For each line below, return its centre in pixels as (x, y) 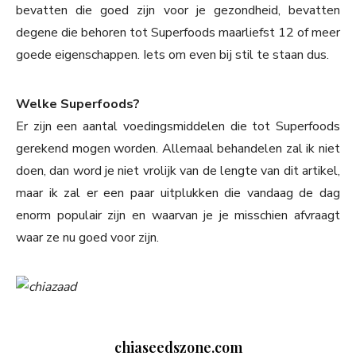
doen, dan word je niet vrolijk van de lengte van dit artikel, (178, 171)
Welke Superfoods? (78, 104)
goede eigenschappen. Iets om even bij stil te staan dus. (172, 55)
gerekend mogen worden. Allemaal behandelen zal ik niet (178, 149)
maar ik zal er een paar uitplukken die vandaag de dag (178, 193)
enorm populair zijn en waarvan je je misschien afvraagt (178, 216)
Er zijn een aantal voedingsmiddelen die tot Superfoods (178, 127)
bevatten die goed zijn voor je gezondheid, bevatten (178, 11)
